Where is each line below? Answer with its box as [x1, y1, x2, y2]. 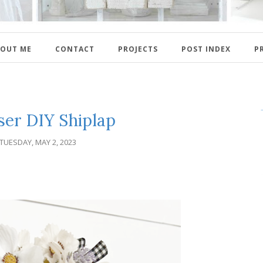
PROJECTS [118, 43, 158, 54]
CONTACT [55, 43, 95, 54]
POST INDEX [181, 43, 231, 54]
